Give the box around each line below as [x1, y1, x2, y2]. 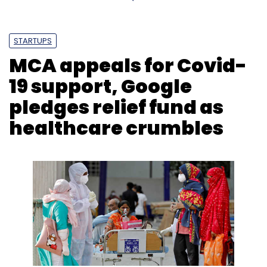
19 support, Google [9, 73, 192, 100]
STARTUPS [14, 35, 52, 46]
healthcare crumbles [9, 114, 223, 141]
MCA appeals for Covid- [9, 52, 247, 79]
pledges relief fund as [9, 94, 223, 120]
